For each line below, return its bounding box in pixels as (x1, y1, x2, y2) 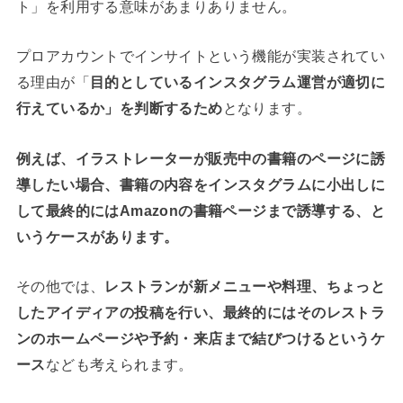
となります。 (222, 100, 312, 117)
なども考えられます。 (45, 355, 193, 372)
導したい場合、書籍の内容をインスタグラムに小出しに (15, 175, 386, 193)
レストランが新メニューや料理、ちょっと (104, 277, 386, 294)
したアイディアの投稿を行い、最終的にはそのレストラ (15, 303, 386, 320)
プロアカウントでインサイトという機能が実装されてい (15, 48, 386, 65)
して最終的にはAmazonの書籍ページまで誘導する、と (15, 201, 386, 219)
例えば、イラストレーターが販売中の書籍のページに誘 (15, 149, 386, 166)
